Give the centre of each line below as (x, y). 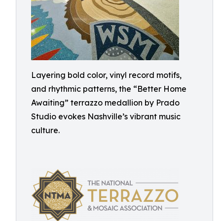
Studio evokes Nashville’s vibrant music (106, 116)
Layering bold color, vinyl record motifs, (106, 75)
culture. (45, 130)
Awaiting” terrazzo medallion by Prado (105, 103)
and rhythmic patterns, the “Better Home (109, 89)
